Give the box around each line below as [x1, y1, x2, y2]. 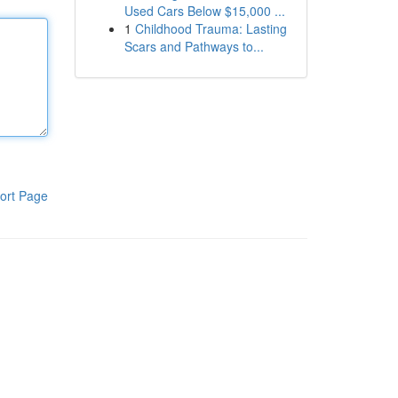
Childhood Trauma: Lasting [134, 20, 287, 37]
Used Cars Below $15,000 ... [123, 2, 285, 20]
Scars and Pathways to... [123, 37, 264, 55]
